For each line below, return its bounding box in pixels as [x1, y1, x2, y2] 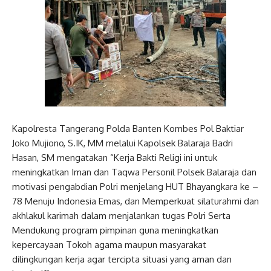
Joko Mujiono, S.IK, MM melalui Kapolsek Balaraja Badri [12, 137, 233, 149]
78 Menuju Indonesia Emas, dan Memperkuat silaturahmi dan [12, 195, 259, 207]
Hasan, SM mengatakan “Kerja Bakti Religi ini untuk [12, 152, 217, 163]
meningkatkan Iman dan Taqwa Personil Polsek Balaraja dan [12, 166, 256, 178]
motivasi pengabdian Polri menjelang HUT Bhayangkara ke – [12, 181, 258, 192]
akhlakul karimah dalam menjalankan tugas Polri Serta [12, 210, 230, 221]
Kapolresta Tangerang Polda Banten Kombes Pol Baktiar [12, 123, 244, 134]
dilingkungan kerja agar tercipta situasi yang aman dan [12, 253, 232, 265]
